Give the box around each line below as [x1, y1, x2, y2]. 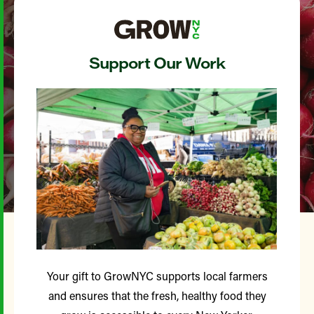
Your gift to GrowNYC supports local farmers [46, 268, 268, 283]
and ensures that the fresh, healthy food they [48, 287, 266, 303]
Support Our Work [89, 52, 225, 74]
